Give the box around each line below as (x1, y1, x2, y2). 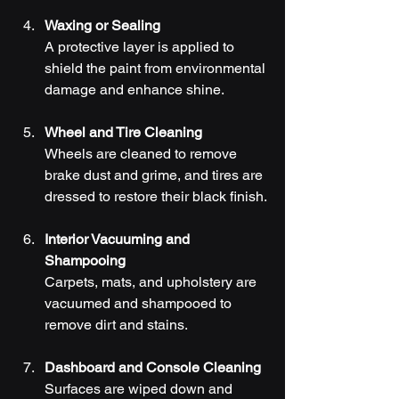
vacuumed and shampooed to (45, 294, 235, 312)
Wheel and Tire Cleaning (45, 123, 202, 141)
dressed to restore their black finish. (45, 187, 267, 205)
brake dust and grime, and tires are (45, 166, 266, 183)
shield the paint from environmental (45, 59, 269, 77)
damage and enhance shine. (45, 80, 224, 98)
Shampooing (45, 251, 126, 269)
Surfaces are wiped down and (45, 379, 236, 397)
